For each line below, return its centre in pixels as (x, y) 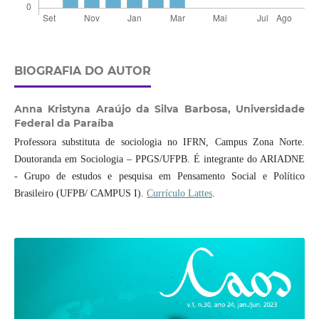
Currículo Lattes (179, 194)
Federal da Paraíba (64, 124)
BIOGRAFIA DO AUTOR (82, 71)
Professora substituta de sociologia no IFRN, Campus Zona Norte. (159, 142)
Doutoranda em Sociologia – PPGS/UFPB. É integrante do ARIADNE (159, 159)
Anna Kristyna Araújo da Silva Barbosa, (125, 109)
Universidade (271, 109)
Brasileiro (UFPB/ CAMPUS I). (80, 194)
